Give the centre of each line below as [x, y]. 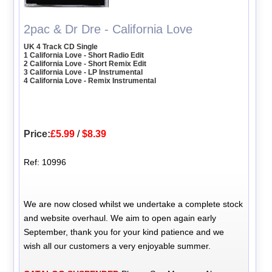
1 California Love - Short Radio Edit [84, 56]
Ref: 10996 [45, 162]
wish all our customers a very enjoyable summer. [117, 246]
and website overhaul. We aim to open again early [120, 218]
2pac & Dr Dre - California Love [108, 29]
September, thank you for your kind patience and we [124, 232]
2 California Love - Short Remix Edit [85, 64]
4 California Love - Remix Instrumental [90, 81]
